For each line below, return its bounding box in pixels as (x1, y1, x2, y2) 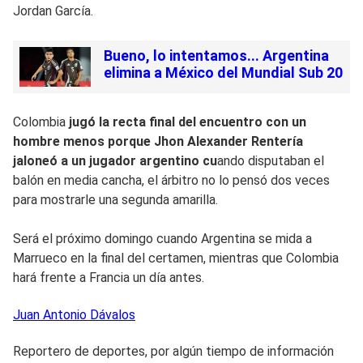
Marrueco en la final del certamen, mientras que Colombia (13, 250, 339, 267)
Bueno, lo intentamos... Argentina (103, 46, 329, 64)
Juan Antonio (13, 307, 87, 323)
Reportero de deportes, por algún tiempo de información (13, 344, 334, 360)
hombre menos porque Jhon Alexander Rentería (13, 134, 303, 150)
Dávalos (90, 307, 135, 323)
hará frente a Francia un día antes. (13, 270, 204, 286)
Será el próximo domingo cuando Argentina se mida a (13, 231, 312, 247)
